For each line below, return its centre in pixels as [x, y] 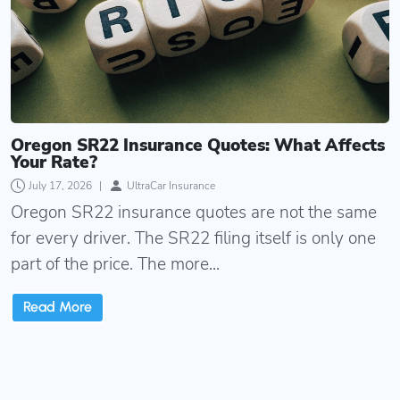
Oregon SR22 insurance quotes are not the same [194, 212]
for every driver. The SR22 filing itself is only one [193, 238]
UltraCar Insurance [171, 185]
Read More [58, 307]
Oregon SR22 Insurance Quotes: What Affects [198, 145]
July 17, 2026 [60, 185]
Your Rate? [54, 162]
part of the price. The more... [115, 264]
